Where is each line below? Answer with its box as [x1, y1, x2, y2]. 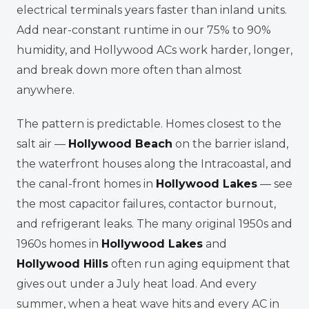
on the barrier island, [172, 137, 288, 150]
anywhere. [17, 83, 74, 97]
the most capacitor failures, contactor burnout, [17, 197, 276, 210]
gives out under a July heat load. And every [17, 277, 257, 290]
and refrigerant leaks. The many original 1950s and [17, 217, 292, 230]
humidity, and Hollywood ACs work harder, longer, [17, 43, 292, 57]
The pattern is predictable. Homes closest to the [17, 117, 281, 130]
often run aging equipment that [108, 257, 290, 270]
